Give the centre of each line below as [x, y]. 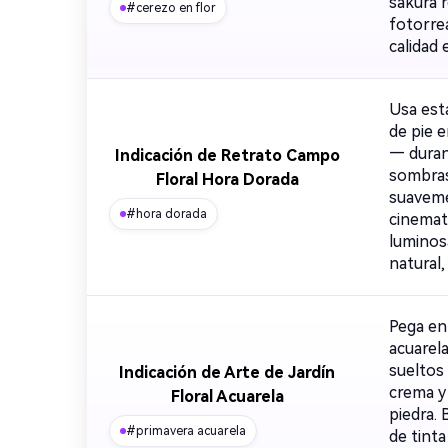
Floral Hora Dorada [227, 179]
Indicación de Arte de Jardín [227, 372]
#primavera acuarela [186, 431]
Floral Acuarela [227, 396]
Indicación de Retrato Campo [227, 155]
